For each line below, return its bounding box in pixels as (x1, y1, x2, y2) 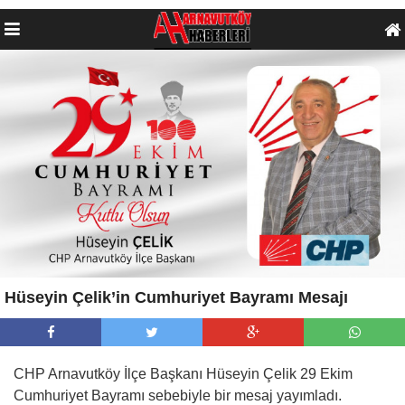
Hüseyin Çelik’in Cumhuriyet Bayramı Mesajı (5, 287, 348, 306)
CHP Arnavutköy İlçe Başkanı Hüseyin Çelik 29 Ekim (14, 365, 353, 381)
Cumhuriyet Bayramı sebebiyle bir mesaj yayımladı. (14, 387, 342, 403)
